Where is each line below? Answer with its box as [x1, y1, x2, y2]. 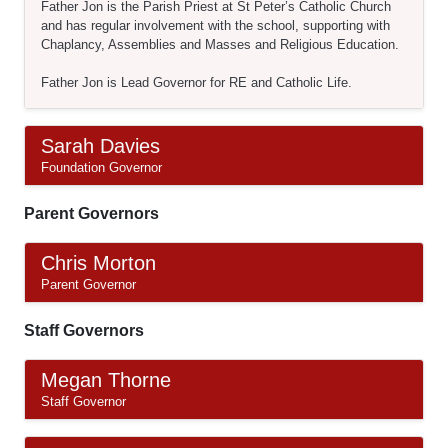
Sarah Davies [41, 135, 160, 157]
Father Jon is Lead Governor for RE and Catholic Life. [41, 75, 352, 90]
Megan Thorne [41, 369, 171, 391]
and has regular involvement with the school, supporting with [41, 18, 390, 33]
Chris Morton [41, 252, 156, 274]
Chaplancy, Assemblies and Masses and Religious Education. [41, 37, 399, 52]
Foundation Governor [41, 160, 162, 175]
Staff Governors [24, 322, 144, 339]
